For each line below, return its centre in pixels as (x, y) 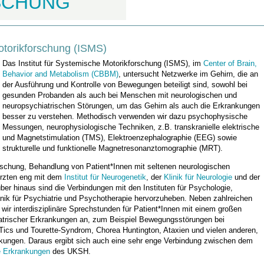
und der (246, 177)
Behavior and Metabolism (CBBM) (60, 74)
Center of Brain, (230, 63)
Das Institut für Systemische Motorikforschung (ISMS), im (103, 63)
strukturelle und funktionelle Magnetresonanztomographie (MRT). (113, 148)
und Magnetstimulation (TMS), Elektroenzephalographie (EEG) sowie (120, 138)
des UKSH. (70, 251)
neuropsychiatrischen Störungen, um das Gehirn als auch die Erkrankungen (131, 106)
